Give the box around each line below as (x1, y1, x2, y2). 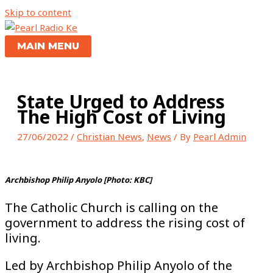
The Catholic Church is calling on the (5, 199, 218, 216)
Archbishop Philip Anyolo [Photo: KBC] (5, 174, 152, 185)
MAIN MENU (17, 40, 79, 52)
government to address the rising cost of (5, 214, 245, 231)
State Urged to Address (17, 89, 225, 114)
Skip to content (5, 6, 71, 18)
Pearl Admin (193, 130, 246, 143)
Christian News (77, 130, 142, 143)
